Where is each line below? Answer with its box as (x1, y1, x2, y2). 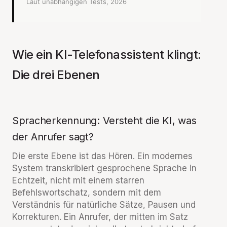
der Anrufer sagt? (12, 131, 94, 143)
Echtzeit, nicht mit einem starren (12, 175, 144, 185)
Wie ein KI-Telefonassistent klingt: (12, 47, 201, 62)
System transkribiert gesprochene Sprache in (12, 163, 197, 173)
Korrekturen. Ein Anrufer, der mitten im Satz (12, 212, 188, 222)
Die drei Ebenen (12, 67, 100, 82)
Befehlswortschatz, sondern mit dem (12, 187, 161, 198)
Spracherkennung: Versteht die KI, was (12, 115, 197, 127)
